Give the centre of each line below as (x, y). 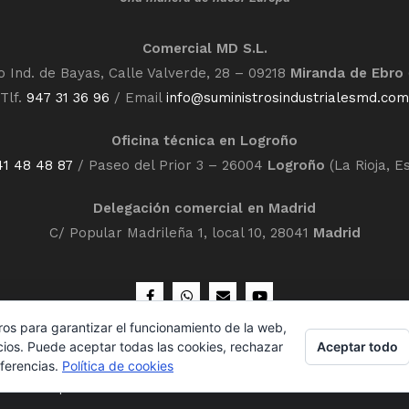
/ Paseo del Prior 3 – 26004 (170, 166)
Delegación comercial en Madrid (204, 209)
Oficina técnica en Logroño (204, 141)
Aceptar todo (357, 346)
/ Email (138, 98)
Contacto (325, 387)
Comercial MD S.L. (204, 49)
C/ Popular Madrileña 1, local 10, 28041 (181, 233)
